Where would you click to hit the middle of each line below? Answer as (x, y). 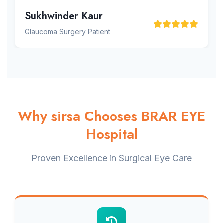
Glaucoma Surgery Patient (67, 32)
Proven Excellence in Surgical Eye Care (111, 158)
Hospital (111, 134)
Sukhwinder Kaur (64, 16)
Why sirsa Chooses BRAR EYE (111, 116)
